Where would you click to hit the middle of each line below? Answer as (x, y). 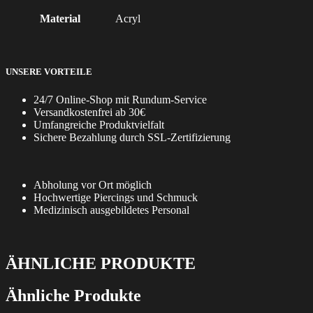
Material (60, 19)
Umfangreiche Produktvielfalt (99, 124)
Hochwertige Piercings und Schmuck (116, 197)
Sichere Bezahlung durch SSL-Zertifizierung (132, 137)
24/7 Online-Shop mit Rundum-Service (120, 99)
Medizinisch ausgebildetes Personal (111, 210)
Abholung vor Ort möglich (93, 184)
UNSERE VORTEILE (49, 72)
